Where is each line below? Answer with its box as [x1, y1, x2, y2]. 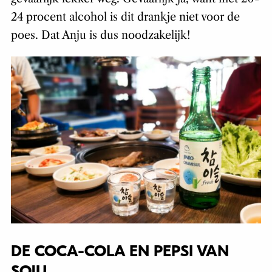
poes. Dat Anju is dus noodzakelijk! [10, 28, 190, 42]
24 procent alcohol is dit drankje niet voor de [10, 10, 240, 24]
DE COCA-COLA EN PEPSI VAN [10, 242, 229, 260]
